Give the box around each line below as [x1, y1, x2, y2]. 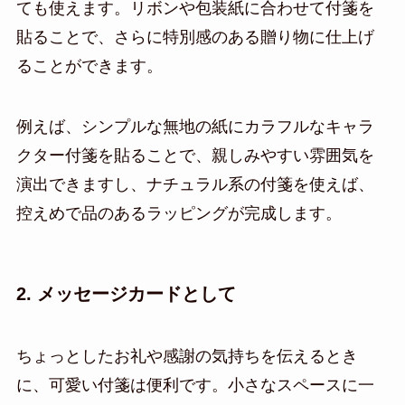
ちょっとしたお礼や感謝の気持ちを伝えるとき [15, 346, 358, 365]
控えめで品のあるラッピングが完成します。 [15, 204, 342, 223]
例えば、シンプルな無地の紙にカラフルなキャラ [15, 118, 374, 137]
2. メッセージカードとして [15, 283, 236, 304]
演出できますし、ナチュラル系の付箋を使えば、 [15, 175, 374, 194]
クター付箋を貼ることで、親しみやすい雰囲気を [15, 146, 374, 165]
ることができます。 [15, 56, 163, 75]
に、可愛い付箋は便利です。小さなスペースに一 [15, 375, 374, 394]
